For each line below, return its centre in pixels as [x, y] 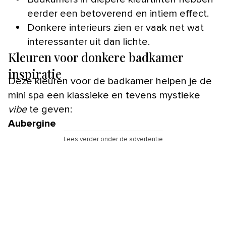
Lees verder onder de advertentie [113, 139]
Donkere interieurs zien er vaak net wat [116, 27]
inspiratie [35, 73]
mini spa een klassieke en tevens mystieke [104, 95]
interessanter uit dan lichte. [89, 42]
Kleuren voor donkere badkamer [96, 57]
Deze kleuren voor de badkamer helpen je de [12, 81]
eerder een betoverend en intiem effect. [118, 13]
